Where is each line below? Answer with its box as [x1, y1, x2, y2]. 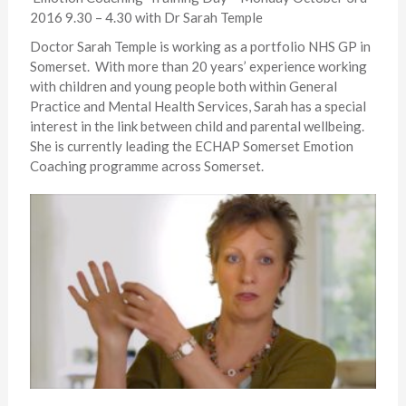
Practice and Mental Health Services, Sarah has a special [29, 98, 366, 114]
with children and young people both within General [29, 78, 337, 94]
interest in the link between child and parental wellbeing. [29, 118, 364, 134]
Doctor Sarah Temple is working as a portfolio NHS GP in [29, 38, 371, 54]
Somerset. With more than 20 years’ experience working [29, 58, 367, 74]
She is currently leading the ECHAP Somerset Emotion [29, 138, 353, 154]
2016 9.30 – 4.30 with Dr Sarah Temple [29, 9, 263, 25]
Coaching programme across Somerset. [29, 158, 264, 174]
